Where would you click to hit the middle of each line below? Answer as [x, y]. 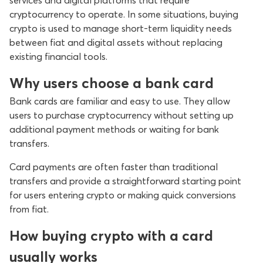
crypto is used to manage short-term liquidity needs [121, 28]
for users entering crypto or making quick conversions [123, 195]
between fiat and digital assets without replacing [116, 42]
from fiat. [29, 209]
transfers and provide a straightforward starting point [125, 181]
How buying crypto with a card [111, 236]
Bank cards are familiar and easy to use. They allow [120, 101]
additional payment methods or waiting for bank [114, 129]
